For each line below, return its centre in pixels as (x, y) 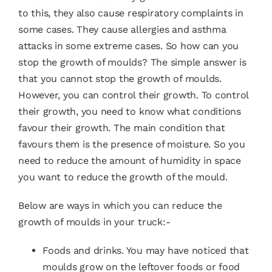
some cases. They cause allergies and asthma (122, 29)
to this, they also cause (73, 13)
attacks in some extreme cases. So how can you (128, 46)
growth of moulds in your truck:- (94, 222)
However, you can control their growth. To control (133, 95)
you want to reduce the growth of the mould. (123, 177)
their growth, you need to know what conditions (129, 111)
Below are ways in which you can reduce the (120, 205)
